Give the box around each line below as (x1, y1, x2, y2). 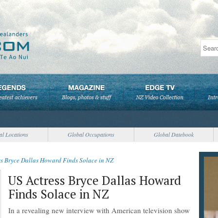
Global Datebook (154, 130, 194, 138)
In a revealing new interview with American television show (8, 205, 190, 215)
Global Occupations (68, 130, 114, 138)
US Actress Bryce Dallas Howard (8, 172, 181, 188)
